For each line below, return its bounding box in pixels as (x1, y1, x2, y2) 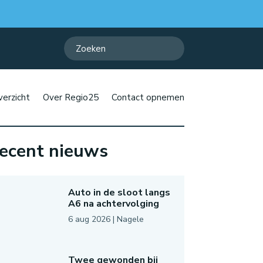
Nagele (116, 214, 144, 225)
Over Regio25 (42, 92, 99, 104)
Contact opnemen (111, 92, 184, 104)
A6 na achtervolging (68, 197, 159, 211)
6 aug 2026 (68, 214, 110, 225)
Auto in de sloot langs (68, 186, 170, 200)
